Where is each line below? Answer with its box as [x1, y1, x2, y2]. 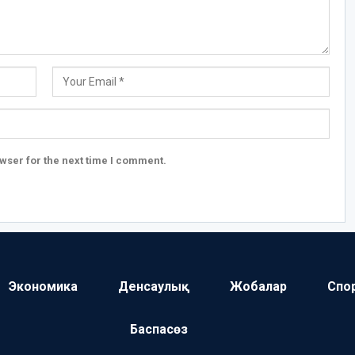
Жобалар [229, 279, 287, 295]
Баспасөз [130, 322, 188, 338]
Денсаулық [117, 279, 189, 295]
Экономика [8, 279, 78, 295]
